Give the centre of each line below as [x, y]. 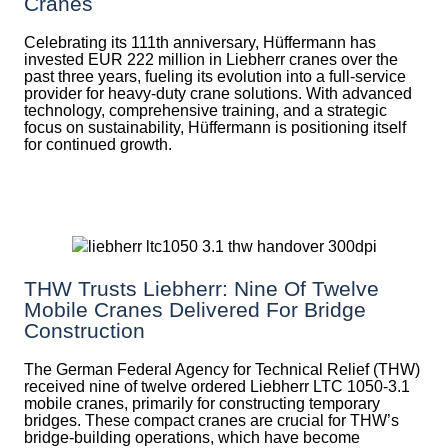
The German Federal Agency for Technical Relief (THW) [222, 370]
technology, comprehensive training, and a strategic [205, 111]
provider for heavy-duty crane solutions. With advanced [218, 94]
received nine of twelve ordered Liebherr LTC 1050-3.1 [217, 387]
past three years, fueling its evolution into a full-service [215, 77]
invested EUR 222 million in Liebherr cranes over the [211, 60]
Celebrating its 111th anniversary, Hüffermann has [200, 43]
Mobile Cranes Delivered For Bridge [195, 310]
